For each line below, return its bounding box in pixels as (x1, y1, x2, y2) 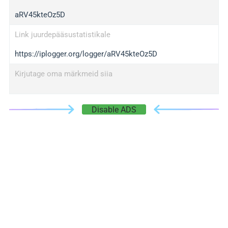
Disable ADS (92, 105, 136, 115)
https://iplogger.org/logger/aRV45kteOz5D (14, 49, 157, 59)
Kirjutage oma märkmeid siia (14, 69, 112, 78)
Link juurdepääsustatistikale (14, 30, 110, 39)
